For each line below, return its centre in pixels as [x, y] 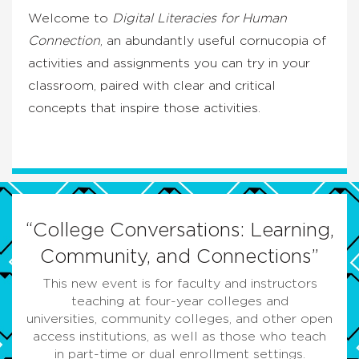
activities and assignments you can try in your [169, 64]
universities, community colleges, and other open [179, 319]
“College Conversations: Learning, [179, 231]
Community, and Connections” [179, 258]
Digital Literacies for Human [200, 19]
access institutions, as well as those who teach [179, 337]
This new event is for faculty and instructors [179, 284]
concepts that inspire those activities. [144, 109]
